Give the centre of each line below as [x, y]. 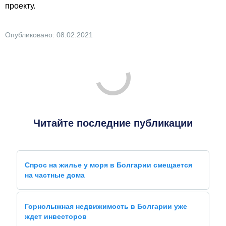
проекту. [20, 6]
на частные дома [55, 175]
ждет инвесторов [56, 216]
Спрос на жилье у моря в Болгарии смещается [108, 165]
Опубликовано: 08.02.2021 [49, 35]
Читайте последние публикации [113, 123]
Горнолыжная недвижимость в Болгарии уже [106, 206]
